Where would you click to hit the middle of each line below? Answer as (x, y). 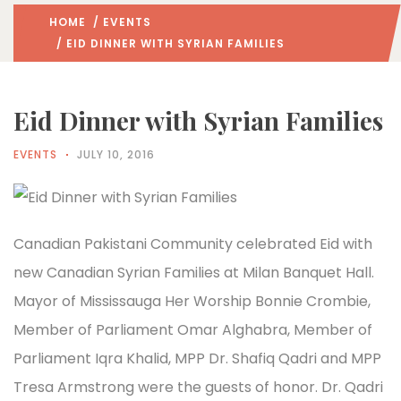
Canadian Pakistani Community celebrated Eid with (193, 244)
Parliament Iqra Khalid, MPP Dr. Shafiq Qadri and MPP (197, 358)
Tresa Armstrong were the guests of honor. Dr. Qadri (198, 387)
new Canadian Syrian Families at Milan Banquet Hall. (194, 273)
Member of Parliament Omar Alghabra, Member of (193, 330)
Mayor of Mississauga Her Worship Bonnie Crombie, (192, 301)
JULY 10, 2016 (116, 154)
